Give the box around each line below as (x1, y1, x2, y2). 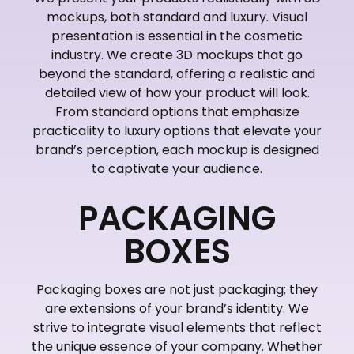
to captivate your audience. (92, 159, 262, 178)
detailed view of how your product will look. (44, 83, 310, 102)
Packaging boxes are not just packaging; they (36, 280, 318, 299)
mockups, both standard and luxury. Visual (47, 7, 307, 26)
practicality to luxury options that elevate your (32, 121, 322, 140)
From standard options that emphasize (55, 102, 299, 121)
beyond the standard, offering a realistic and (39, 64, 315, 83)
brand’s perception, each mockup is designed (35, 140, 319, 159)
